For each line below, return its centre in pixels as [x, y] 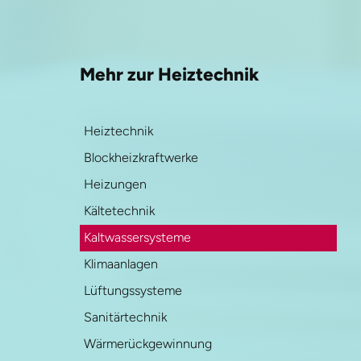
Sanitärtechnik [125, 317]
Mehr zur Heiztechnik [169, 75]
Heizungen [115, 184]
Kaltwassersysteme [137, 237]
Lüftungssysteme [133, 290]
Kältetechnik [119, 211]
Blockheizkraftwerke [141, 158]
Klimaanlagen [120, 264]
